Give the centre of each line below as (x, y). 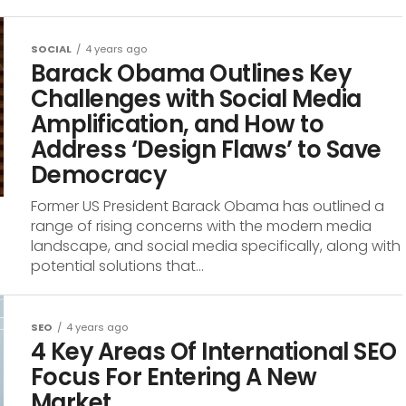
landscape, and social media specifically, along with (216, 246)
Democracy (99, 175)
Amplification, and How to (178, 124)
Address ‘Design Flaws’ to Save (206, 150)
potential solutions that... (117, 266)
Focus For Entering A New (174, 377)
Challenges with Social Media (196, 99)
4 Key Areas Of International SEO (214, 352)
